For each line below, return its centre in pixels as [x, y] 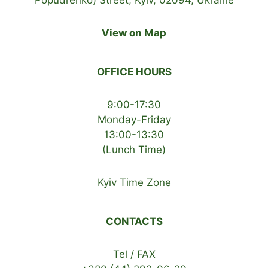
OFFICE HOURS [134, 71]
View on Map [134, 33]
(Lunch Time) [134, 149]
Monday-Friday [134, 119]
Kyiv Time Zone [134, 182]
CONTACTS [134, 221]
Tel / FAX [134, 254]
